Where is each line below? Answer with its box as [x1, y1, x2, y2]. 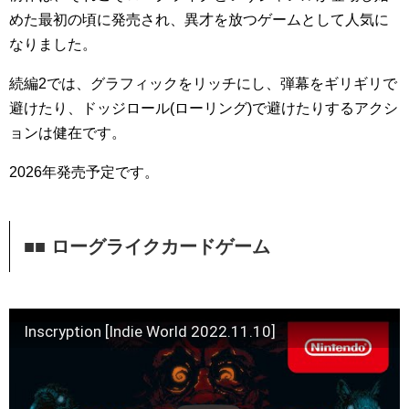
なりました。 [9, 36, 97, 52]
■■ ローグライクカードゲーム [24, 236, 270, 257]
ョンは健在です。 [9, 124, 126, 141]
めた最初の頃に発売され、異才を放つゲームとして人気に [9, 11, 389, 27]
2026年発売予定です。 [9, 163, 159, 180]
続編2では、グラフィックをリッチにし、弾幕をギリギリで [9, 75, 397, 91]
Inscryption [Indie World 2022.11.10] [24, 321, 276, 341]
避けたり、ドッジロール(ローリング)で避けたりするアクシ [9, 100, 398, 116]
